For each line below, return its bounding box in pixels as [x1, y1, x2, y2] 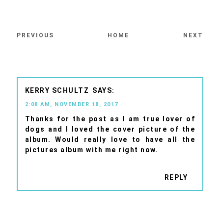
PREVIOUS [16, 31, 54, 39]
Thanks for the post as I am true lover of [25, 114, 195, 123]
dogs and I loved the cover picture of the [25, 125, 195, 133]
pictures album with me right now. [25, 145, 159, 154]
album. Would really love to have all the [25, 135, 195, 143]
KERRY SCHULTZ [25, 86, 89, 94]
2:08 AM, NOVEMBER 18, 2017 [25, 101, 118, 108]
